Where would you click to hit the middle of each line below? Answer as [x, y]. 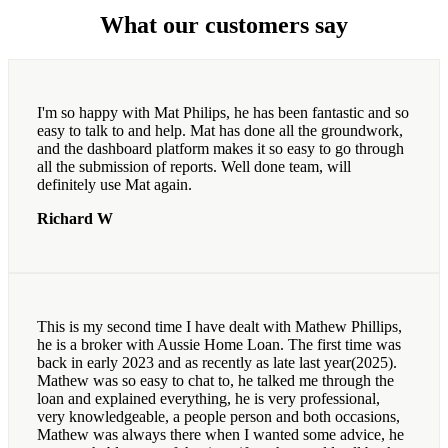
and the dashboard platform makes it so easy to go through [220, 149]
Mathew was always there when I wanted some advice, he [220, 435]
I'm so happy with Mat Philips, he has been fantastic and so [223, 113]
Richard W [75, 219]
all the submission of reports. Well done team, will [194, 167]
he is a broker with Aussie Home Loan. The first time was [219, 345]
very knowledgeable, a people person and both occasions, [218, 417]
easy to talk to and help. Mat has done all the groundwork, [220, 131]
